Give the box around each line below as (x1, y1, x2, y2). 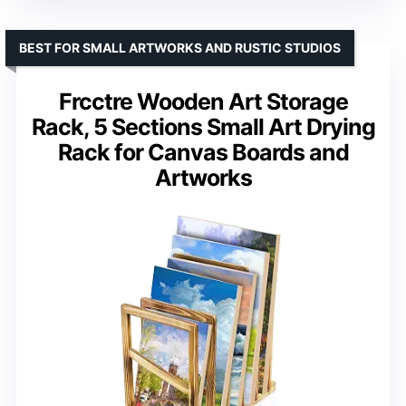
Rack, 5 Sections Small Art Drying (31, 113, 375, 141)
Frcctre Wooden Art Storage (58, 88, 348, 116)
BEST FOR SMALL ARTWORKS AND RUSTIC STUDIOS (19, 40, 341, 56)
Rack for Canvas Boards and (57, 139, 349, 167)
